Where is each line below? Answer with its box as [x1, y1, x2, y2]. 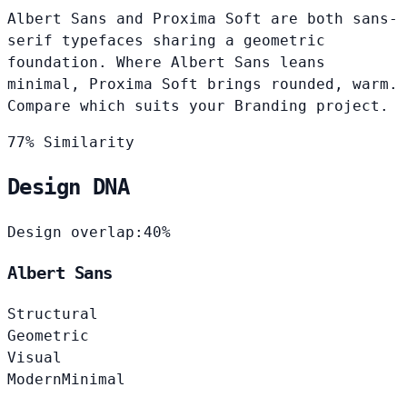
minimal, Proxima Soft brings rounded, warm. [7, 74, 398, 93]
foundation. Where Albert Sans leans [7, 53, 325, 71]
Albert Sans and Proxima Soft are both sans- [7, 9, 398, 27]
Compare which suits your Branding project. [7, 96, 389, 114]
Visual [7, 348, 62, 366]
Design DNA [7, 174, 129, 201]
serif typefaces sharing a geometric [7, 31, 325, 49]
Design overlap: [7, 223, 144, 242]
